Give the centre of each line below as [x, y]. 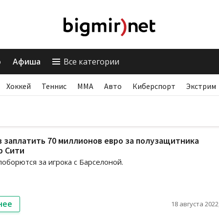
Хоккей [19, 86]
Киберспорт [154, 86]
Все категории [91, 62]
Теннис [54, 86]
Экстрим [201, 86]
